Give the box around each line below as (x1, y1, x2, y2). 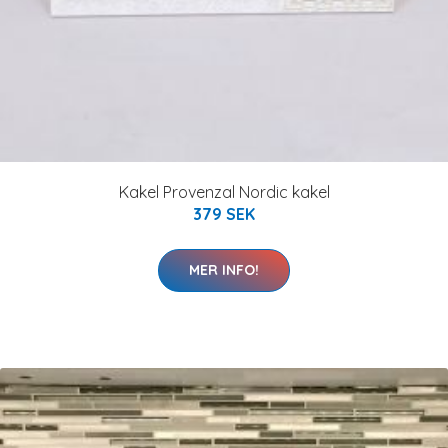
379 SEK (193, 204, 255, 224)
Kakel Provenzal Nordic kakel (118, 182, 330, 202)
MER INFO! (189, 261, 259, 279)
